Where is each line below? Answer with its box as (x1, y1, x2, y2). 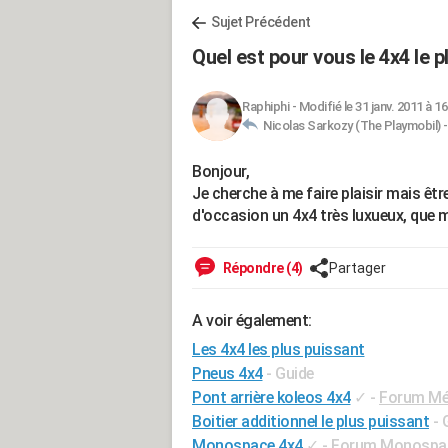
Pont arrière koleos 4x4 (192, 388, 351, 407)
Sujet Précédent (211, 14, 311, 30)
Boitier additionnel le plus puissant (192, 412, 429, 431)
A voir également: (192, 311, 312, 330)
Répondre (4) (220, 260, 303, 276)
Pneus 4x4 (192, 364, 263, 383)
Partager (328, 260, 386, 276)
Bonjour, (192, 162, 249, 181)
